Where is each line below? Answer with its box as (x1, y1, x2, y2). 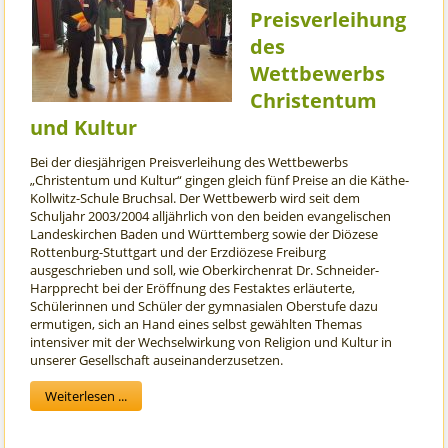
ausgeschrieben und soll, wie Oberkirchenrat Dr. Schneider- (30, 261, 380, 280)
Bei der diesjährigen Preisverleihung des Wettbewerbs (30, 153, 349, 172)
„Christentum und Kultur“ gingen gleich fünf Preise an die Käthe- (30, 171, 410, 190)
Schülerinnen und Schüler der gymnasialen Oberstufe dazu (30, 297, 379, 316)
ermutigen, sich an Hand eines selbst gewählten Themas (30, 315, 363, 334)
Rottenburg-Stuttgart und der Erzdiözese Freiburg (30, 243, 327, 262)
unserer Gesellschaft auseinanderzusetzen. (30, 351, 284, 370)
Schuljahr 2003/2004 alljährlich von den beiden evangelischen (30, 207, 392, 226)
